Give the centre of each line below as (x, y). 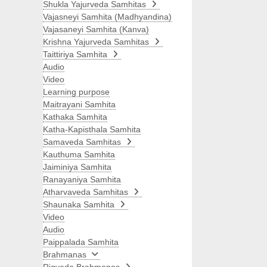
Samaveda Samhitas (82, 142)
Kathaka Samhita (75, 117)
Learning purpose (76, 92)
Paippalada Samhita (81, 242)
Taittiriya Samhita (75, 55)
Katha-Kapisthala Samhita (92, 130)
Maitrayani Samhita (79, 105)
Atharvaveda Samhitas (86, 192)
